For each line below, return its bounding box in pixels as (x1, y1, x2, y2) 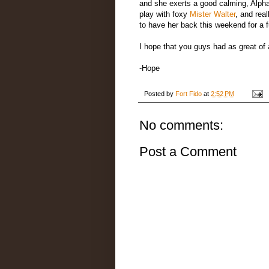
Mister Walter (190, 9, 235, 19)
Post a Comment (139, 144, 237, 159)
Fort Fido (175, 89, 202, 97)
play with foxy (139, 9, 190, 19)
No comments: (139, 117, 223, 133)
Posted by (144, 89, 175, 97)
